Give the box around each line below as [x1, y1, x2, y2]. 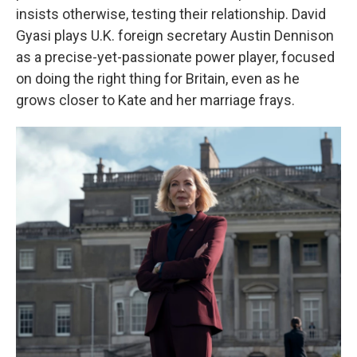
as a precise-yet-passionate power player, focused [16, 49, 335, 65]
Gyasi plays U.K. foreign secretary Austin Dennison [16, 27, 334, 44]
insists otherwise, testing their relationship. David [16, 6, 326, 22]
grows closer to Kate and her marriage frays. [16, 92, 295, 108]
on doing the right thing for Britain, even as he [16, 70, 300, 87]
